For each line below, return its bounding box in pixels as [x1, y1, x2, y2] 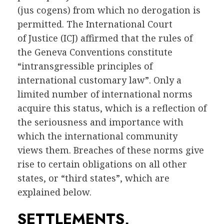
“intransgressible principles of [17, 60, 152, 72]
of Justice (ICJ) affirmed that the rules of [17, 32, 192, 44]
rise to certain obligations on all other [17, 158, 187, 170]
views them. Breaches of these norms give [17, 144, 204, 156]
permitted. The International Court [17, 18, 172, 30]
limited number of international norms [17, 88, 192, 100]
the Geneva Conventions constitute [17, 46, 172, 58]
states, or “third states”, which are [17, 172, 169, 184]
